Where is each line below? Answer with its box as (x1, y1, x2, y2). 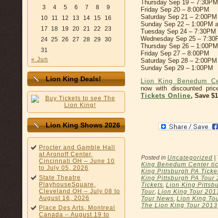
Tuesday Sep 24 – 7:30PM (141, 27, 216, 35)
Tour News (141, 195, 174, 202)
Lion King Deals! (46, 75, 101, 83)
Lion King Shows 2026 (46, 121, 120, 129)
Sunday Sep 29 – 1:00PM (141, 64, 213, 72)
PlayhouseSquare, (39, 181, 96, 188)
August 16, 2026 (39, 195, 90, 201)
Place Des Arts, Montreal (39, 204, 115, 211)
